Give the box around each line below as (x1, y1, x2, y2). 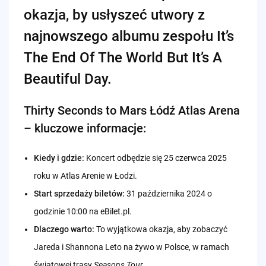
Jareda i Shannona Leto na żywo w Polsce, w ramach (33, 242, 229, 252)
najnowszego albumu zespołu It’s (23, 28, 234, 45)
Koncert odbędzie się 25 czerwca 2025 (84, 153, 227, 163)
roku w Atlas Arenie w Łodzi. (33, 171, 137, 181)
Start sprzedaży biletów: (33, 189, 125, 199)
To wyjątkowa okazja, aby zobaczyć (94, 224, 227, 235)
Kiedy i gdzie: (33, 153, 84, 163)
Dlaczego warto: (33, 224, 94, 235)
